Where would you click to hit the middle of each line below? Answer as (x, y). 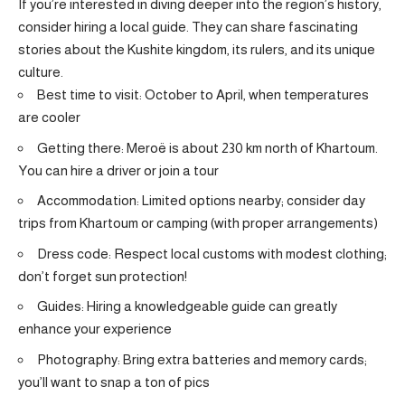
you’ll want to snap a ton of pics (114, 381)
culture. (41, 72)
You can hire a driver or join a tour (118, 170)
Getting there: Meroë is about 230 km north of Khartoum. (207, 147)
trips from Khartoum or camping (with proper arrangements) (198, 223)
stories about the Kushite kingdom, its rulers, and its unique (197, 50)
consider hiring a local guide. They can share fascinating (188, 27)
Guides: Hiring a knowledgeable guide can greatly (187, 306)
